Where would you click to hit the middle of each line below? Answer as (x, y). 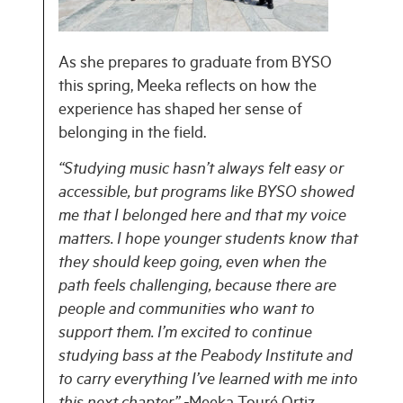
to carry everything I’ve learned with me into (208, 382)
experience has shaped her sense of (180, 112)
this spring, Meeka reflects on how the (188, 89)
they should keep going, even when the (193, 265)
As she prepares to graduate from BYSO (195, 65)
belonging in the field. (132, 135)
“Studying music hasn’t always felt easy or (201, 171)
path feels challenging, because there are (197, 288)
